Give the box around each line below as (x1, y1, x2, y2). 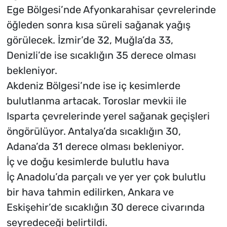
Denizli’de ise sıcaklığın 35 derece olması (6, 49, 196, 61)
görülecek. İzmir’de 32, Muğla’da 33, (6, 33, 173, 46)
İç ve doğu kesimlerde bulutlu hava (6, 155, 169, 168)
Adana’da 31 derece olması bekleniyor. (6, 140, 184, 153)
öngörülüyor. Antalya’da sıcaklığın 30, (6, 125, 181, 137)
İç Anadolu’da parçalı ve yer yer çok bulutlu (6, 170, 206, 183)
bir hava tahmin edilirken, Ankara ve (6, 185, 174, 198)
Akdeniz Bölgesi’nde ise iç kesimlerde (6, 79, 180, 92)
